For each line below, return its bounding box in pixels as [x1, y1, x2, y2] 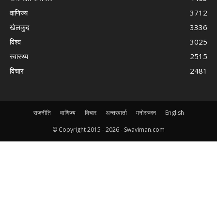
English [165, 108, 184, 117]
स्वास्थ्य [10, 51, 28, 62]
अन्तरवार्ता [105, 108, 127, 117]
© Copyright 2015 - [52, 125, 106, 134]
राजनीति [33, 108, 51, 117]
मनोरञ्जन [136, 108, 156, 117]
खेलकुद [10, 22, 30, 32]
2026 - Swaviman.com [106, 125, 165, 134]
